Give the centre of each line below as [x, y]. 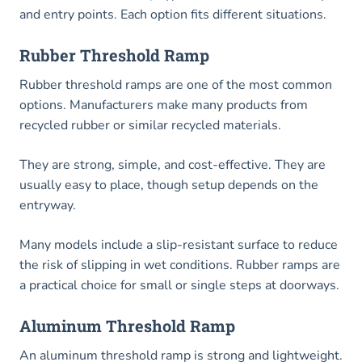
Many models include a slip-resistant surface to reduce [179, 245]
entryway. [48, 206]
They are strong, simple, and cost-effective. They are [173, 165]
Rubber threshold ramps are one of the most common [176, 85]
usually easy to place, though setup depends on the [169, 185]
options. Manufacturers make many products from [164, 105]
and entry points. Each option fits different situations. [173, 15]
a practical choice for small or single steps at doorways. [179, 286]
